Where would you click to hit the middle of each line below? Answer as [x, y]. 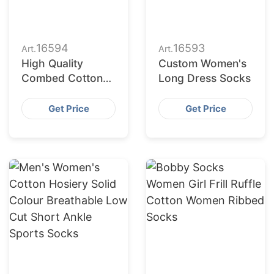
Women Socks [57, 107]
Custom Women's [202, 63]
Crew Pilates [53, 93]
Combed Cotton [62, 78]
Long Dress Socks [205, 78]
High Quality [52, 63]
